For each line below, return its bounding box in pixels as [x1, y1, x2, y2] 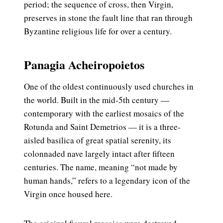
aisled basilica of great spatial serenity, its [24, 134, 171, 146]
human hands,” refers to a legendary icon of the [24, 175, 190, 187]
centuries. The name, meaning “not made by [24, 161, 178, 173]
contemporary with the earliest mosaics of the [24, 108, 184, 119]
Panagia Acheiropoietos [24, 56, 144, 74]
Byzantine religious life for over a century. [24, 25, 172, 37]
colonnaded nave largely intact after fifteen [24, 148, 175, 160]
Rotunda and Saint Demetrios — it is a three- [24, 121, 181, 133]
